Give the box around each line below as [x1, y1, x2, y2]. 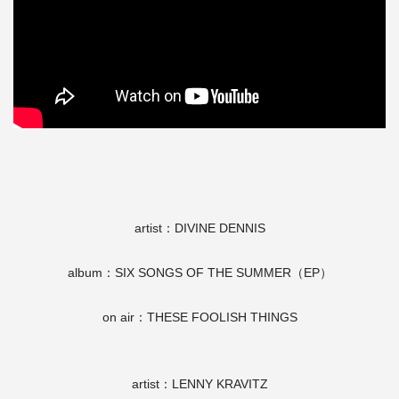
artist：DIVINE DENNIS [134, 220, 265, 235]
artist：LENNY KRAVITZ [131, 376, 268, 391]
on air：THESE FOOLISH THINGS [102, 309, 297, 324]
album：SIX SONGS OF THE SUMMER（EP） [67, 265, 332, 280]
